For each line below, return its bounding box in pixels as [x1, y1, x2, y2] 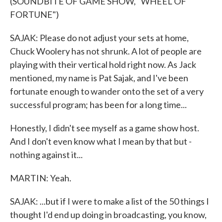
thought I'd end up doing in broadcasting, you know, [10, 209, 207, 220]
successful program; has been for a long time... [10, 99, 187, 110]
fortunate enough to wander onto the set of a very [10, 86, 204, 97]
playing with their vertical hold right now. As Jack [10, 59, 196, 70]
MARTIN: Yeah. [10, 172, 71, 183]
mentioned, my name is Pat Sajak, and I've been [10, 72, 188, 83]
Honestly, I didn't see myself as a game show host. [10, 122, 199, 133]
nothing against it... [10, 149, 83, 160]
